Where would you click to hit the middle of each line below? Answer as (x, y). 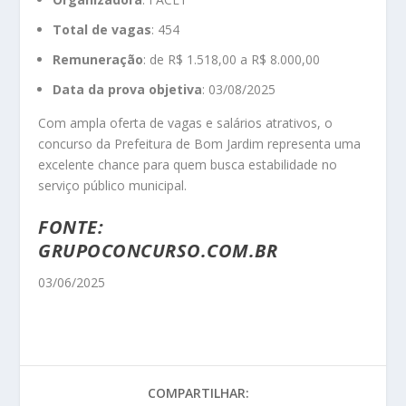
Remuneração (98, 59)
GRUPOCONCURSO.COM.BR (158, 251)
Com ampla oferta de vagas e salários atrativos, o (186, 122)
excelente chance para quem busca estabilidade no (188, 164)
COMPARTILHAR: (198, 393)
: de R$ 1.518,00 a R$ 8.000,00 (232, 59)
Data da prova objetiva (128, 89)
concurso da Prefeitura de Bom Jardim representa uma (200, 143)
